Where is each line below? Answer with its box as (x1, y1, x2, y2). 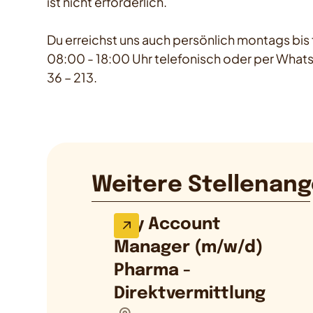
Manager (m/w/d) (114, 239, 264, 257)
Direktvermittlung (114, 285, 266, 303)
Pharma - (114, 262, 191, 280)
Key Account (114, 216, 221, 234)
